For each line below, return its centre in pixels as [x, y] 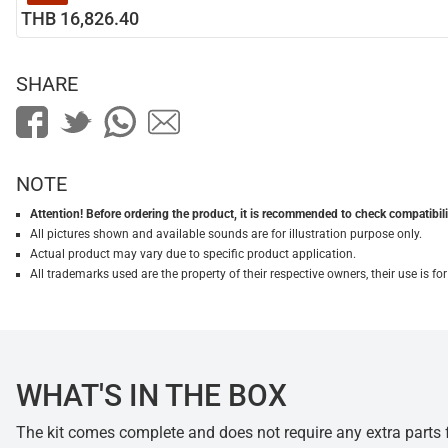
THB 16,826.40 [80, 19]
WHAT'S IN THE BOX [151, 396]
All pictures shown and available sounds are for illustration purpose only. [226, 234]
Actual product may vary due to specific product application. [193, 254]
